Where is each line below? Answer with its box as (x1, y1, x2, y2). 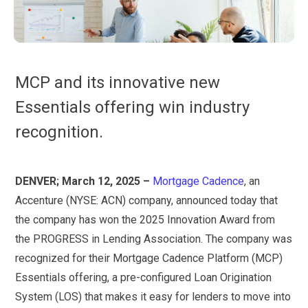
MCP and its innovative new (15, 73, 221, 92)
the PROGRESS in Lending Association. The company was (15, 232, 293, 245)
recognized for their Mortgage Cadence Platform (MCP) (15, 252, 283, 265)
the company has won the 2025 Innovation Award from (15, 213, 276, 226)
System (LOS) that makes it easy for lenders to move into (15, 290, 291, 303)
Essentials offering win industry (15, 98, 250, 117)
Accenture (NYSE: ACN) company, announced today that (15, 194, 278, 207)
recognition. (15, 122, 104, 142)
